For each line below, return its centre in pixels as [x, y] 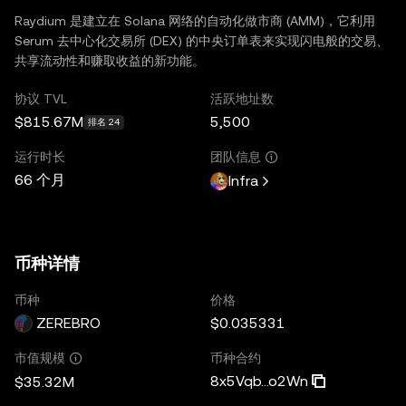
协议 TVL [41, 98]
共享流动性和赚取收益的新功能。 [110, 60]
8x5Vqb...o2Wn [259, 381]
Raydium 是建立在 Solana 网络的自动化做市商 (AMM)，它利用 [195, 20]
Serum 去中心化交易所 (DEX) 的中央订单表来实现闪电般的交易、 [202, 40]
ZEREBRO [68, 323]
